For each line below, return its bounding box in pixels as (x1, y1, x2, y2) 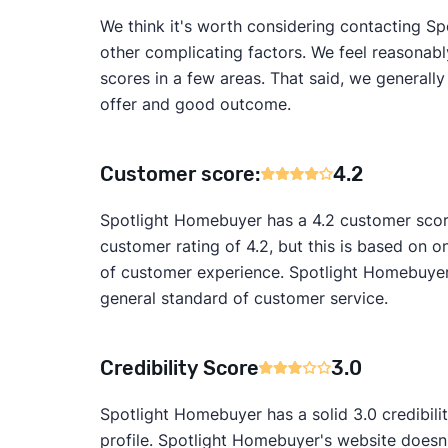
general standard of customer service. (99, 288, 388, 308)
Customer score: (99, 162, 261, 186)
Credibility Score (99, 356, 259, 380)
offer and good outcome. (99, 94, 291, 114)
